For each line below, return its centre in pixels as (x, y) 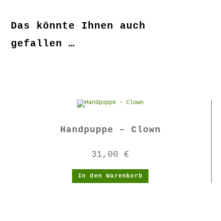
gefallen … (43, 44)
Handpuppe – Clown (110, 130)
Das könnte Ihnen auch (78, 26)
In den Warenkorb (110, 176)
